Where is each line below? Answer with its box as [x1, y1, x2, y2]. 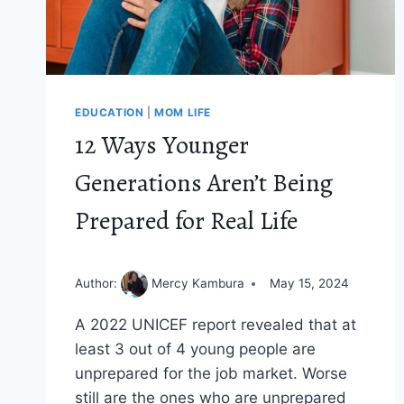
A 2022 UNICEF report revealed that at [75, 315, 356, 334]
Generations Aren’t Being [75, 166, 333, 201]
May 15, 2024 [270, 276, 349, 291]
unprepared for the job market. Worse [75, 363, 347, 382]
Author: [75, 275, 121, 290]
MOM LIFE [154, 106, 211, 120]
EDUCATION [75, 106, 144, 120]
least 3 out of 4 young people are [75, 339, 316, 358]
